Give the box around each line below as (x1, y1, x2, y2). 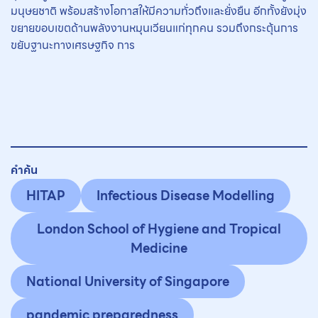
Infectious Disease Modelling (97, 185, 275, 206)
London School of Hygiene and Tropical (37, 218, 281, 239)
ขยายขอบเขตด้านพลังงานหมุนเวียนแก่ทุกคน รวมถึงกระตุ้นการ (11, 18, 298, 37)
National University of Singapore (26, 270, 229, 292)
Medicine (131, 237, 187, 258)
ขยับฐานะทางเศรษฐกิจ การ (11, 35, 135, 54)
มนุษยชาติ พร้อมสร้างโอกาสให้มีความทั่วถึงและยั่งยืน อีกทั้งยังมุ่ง (11, 1, 307, 20)
